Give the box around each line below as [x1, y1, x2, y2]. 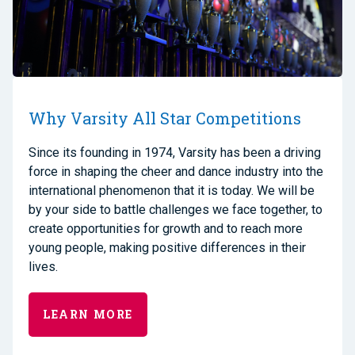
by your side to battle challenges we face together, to [29, 202, 323, 218]
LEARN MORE [43, 307, 133, 323]
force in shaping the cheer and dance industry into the [29, 164, 323, 180]
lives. [29, 259, 58, 275]
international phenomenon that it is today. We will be [29, 183, 315, 199]
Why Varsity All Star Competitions [29, 108, 301, 129]
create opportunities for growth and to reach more [29, 221, 303, 237]
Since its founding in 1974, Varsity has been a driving [29, 145, 321, 161]
